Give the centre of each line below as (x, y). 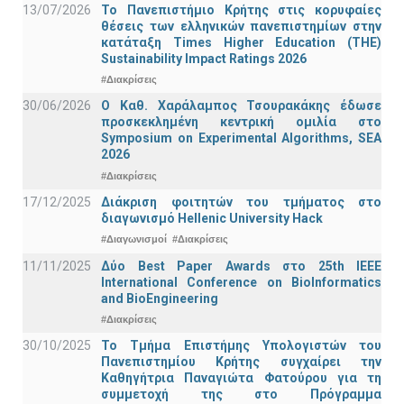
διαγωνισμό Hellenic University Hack (212, 218)
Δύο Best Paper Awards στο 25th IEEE (241, 266)
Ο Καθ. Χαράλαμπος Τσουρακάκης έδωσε (241, 106)
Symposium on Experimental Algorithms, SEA (241, 138)
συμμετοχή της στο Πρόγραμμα (241, 395)
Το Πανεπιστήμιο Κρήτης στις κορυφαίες (241, 9)
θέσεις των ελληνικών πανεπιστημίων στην (241, 26)
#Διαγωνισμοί (134, 239)
